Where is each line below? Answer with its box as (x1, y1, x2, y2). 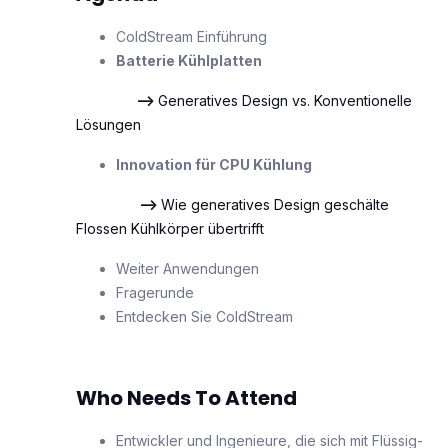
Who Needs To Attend (76, 383, 297, 412)
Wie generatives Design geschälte (161, 195, 389, 213)
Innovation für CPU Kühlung (116, 155, 312, 173)
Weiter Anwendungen (116, 259, 259, 277)
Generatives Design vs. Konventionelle (158, 91, 412, 109)
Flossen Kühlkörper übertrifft (76, 219, 264, 237)
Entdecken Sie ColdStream (116, 307, 293, 325)
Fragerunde (116, 283, 194, 301)
